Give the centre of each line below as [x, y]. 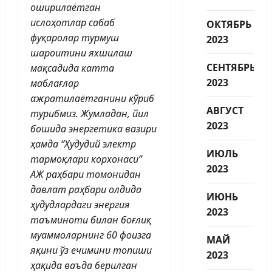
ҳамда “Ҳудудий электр [83, 144]
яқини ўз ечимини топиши [91, 250]
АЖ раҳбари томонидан [86, 174]
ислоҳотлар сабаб [73, 22]
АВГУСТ [225, 110]
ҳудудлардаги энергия [80, 204]
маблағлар [55, 83]
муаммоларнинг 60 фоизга [91, 235]
